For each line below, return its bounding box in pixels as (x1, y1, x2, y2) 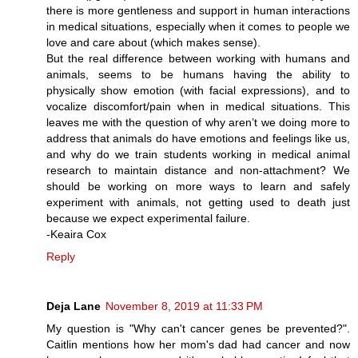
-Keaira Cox (46, 227, 106, 241)
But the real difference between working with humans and (46, 51, 350, 65)
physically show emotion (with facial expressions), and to (46, 83, 350, 97)
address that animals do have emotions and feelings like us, (46, 131, 350, 145)
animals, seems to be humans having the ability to (46, 67, 350, 81)
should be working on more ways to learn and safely (46, 179, 350, 193)
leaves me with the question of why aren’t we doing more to (46, 115, 350, 129)
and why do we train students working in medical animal (46, 147, 350, 161)
